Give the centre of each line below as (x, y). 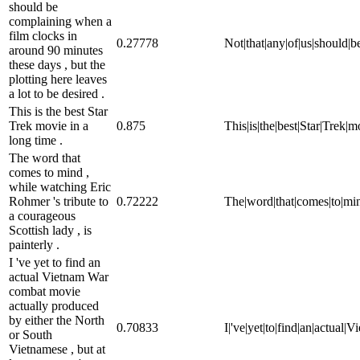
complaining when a (60, 21)
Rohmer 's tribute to (59, 201)
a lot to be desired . (57, 93)
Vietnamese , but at (57, 349)
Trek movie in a (49, 125)
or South (31, 334)
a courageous (42, 215)
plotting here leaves (58, 79)
